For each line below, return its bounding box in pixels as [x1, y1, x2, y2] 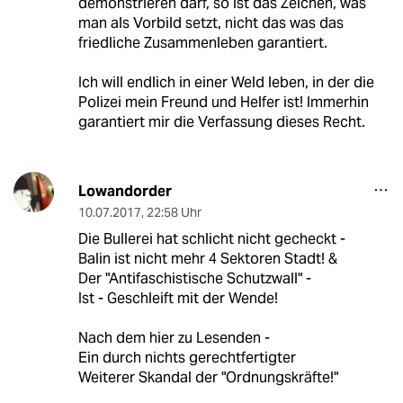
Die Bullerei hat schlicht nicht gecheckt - [77, 229, 345, 249]
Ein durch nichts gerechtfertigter [77, 348, 296, 368]
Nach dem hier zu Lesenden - [77, 328, 270, 348]
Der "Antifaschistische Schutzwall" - [77, 269, 311, 289]
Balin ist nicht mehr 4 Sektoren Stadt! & [77, 249, 337, 269]
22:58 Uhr [146, 204, 201, 221]
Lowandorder [77, 182, 172, 201]
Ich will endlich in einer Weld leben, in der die [77, 73, 374, 93]
